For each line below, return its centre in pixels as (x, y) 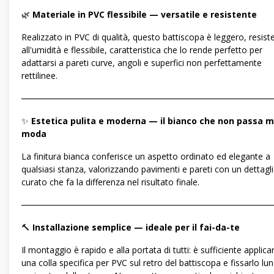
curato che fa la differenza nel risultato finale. (110, 182)
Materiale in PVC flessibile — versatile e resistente (145, 15)
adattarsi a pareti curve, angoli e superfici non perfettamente (142, 63)
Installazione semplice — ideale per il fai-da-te (136, 228)
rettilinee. (39, 76)
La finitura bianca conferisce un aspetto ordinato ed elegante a (146, 157)
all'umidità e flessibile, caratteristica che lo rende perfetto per (142, 50)
